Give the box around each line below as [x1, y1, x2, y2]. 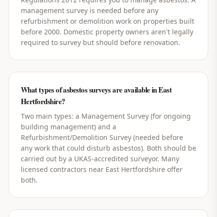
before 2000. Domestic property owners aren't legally [20, 27, 193, 36]
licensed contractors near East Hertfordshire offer [20, 165, 183, 174]
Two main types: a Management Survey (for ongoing [20, 111, 191, 121]
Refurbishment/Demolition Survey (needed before [20, 133, 183, 142]
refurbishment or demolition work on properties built [20, 16, 194, 26]
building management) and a [20, 122, 116, 131]
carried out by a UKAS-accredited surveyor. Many [20, 154, 179, 163]
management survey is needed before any [20, 6, 158, 15]
